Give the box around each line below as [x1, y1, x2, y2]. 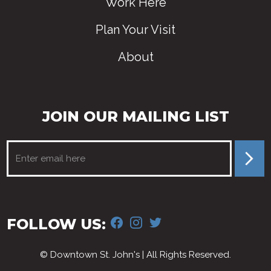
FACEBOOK [110, 211, 194, 230]
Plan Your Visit [96, 22, 175, 38]
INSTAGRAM [129, 211, 220, 230]
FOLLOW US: [7, 215, 106, 233]
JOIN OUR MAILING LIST [42, 108, 229, 126]
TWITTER [149, 211, 220, 230]
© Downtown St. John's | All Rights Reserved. [40, 249, 231, 261]
